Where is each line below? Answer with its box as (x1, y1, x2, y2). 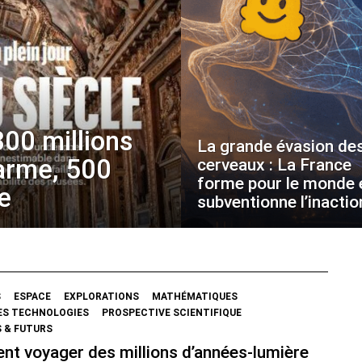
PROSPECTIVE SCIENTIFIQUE (102, 307, 242, 318)
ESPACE (14, 291, 51, 302)
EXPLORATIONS (64, 291, 139, 302)
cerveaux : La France (197, 155, 351, 175)
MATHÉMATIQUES (152, 291, 238, 302)
